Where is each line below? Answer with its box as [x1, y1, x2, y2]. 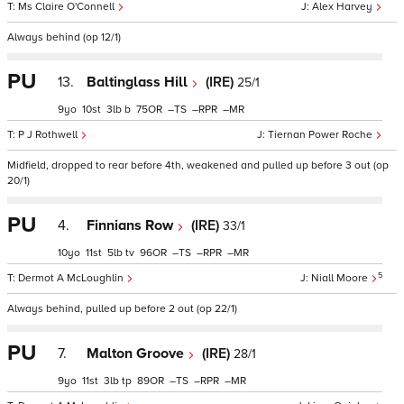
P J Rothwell [18, 128, 80, 142]
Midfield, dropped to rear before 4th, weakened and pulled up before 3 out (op [7, 159, 389, 172]
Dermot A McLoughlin [18, 271, 126, 285]
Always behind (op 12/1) [7, 31, 121, 44]
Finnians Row [87, 216, 177, 234]
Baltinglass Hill [87, 73, 191, 91]
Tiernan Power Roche [268, 128, 375, 142]
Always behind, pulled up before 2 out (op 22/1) [7, 302, 237, 316]
